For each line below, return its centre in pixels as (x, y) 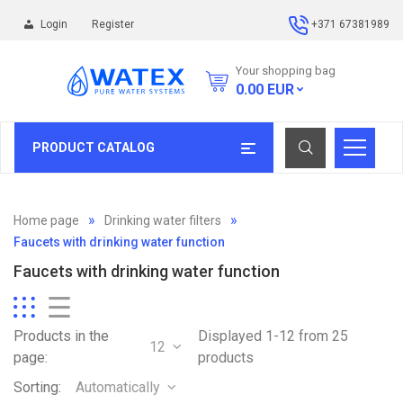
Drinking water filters (163, 220)
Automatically (118, 387)
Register (113, 24)
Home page (46, 220)
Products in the (61, 336)
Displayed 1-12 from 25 (273, 336)
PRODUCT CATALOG (94, 147)
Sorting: (37, 387)
